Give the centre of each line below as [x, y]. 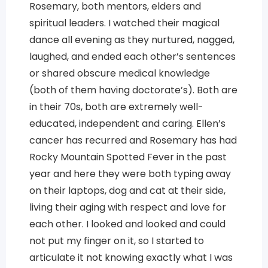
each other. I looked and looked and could [127, 224]
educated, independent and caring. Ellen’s [127, 123]
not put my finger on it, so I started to [116, 240]
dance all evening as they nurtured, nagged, [132, 39]
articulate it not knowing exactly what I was [131, 257]
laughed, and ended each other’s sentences [132, 56]
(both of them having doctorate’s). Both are [133, 90]
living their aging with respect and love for [127, 207]
